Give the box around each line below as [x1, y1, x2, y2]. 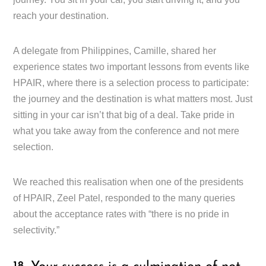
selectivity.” [13, 224, 60, 235]
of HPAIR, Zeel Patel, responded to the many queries [13, 192, 236, 203]
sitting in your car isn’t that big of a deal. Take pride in [13, 109, 235, 120]
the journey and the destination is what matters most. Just [13, 93, 253, 104]
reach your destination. [13, 10, 109, 21]
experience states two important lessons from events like [13, 61, 250, 72]
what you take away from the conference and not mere [13, 125, 240, 136]
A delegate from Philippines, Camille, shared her [13, 45, 217, 56]
